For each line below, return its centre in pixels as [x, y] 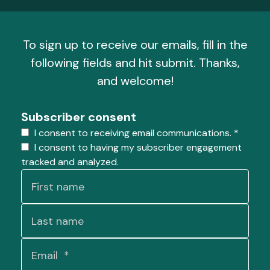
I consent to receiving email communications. [133, 133]
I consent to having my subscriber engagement [137, 147]
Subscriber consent [79, 117]
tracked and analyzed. [70, 162]
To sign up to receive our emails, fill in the [135, 45]
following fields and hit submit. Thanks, [135, 63]
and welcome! [135, 81]
